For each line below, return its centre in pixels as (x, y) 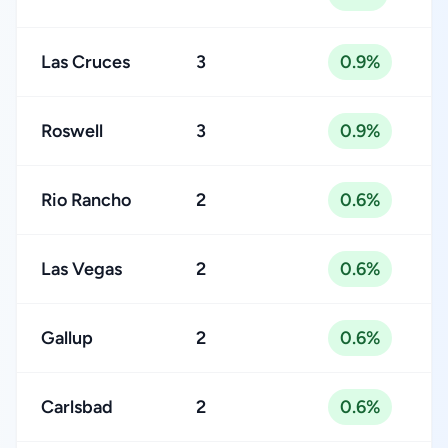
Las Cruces (85, 62)
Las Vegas (81, 269)
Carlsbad (77, 407)
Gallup (67, 338)
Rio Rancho (86, 200)
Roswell (72, 131)
